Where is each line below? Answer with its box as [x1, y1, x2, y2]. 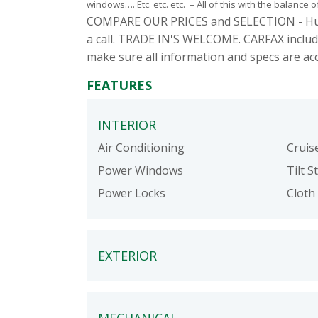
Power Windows [98, 163, 183, 179]
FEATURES [87, 77, 152, 94]
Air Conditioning [98, 140, 185, 156]
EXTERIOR [98, 247, 157, 265]
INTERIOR [98, 116, 156, 134]
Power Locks [98, 185, 165, 202]
